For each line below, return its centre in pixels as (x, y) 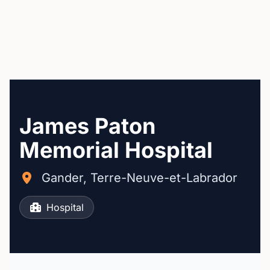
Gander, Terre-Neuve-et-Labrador (140, 178)
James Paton (87, 126)
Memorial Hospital (116, 150)
